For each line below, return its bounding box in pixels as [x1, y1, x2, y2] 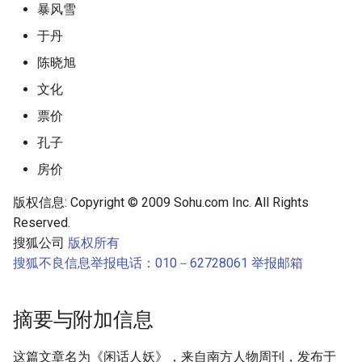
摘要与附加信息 [13, 308, 154, 331]
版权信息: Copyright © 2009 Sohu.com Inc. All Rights [13, 195, 309, 210]
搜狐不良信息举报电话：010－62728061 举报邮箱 [13, 255, 303, 271]
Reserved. [13, 215, 70, 230]
